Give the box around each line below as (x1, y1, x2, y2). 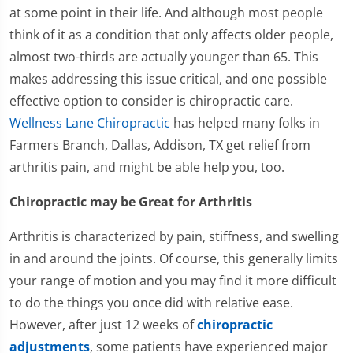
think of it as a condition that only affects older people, (9, 26, 333, 44)
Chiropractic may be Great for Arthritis (9, 193, 252, 211)
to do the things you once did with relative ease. (9, 294, 293, 312)
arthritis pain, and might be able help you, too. (9, 158, 284, 176)
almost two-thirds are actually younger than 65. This (9, 48, 318, 66)
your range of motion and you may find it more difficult (9, 272, 336, 290)
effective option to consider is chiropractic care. (9, 92, 293, 110)
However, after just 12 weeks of (9, 316, 197, 334)
